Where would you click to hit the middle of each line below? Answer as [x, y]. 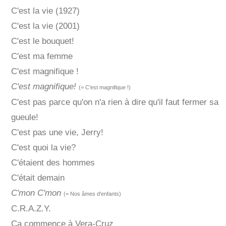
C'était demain [38, 178]
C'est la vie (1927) [45, 11]
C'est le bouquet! [42, 41]
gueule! [24, 118]
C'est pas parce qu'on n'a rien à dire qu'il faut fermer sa [115, 102]
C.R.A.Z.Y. [31, 209]
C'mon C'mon [36, 193]
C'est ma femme [42, 56]
